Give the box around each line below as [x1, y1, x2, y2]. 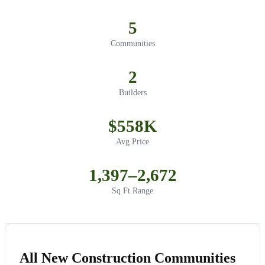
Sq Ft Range [112, 186, 153, 196]
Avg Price [116, 137, 149, 147]
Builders [118, 88, 147, 98]
